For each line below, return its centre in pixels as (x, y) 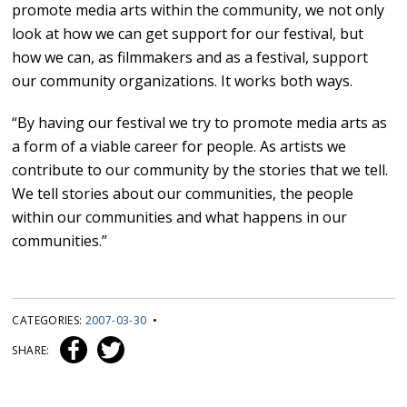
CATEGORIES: (49, 321)
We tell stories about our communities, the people (183, 194)
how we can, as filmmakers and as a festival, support (190, 58)
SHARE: (32, 351)
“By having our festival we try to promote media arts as (200, 123)
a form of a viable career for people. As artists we (179, 147)
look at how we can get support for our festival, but (188, 34)
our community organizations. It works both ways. (183, 81)
